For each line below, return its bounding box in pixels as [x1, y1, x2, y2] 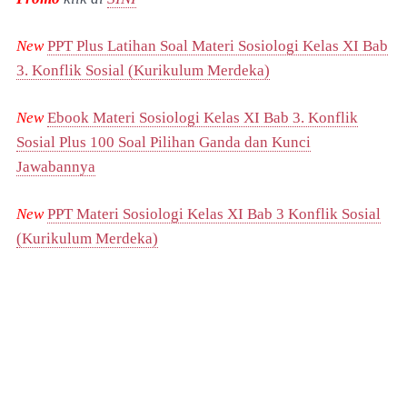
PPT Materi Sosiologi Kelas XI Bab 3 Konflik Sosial [47, 204, 381, 223]
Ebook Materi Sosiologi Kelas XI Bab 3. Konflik [47, 108, 358, 126]
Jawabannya [16, 157, 95, 175]
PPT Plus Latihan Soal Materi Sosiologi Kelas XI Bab [47, 36, 388, 55]
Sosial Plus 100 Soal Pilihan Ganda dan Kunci [16, 133, 311, 151]
